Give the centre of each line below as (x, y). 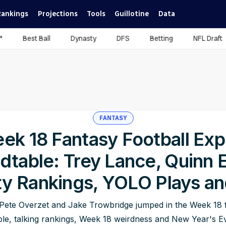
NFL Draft (208, 38)
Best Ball (37, 38)
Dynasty (83, 38)
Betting (161, 38)
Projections (58, 14)
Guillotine (132, 14)
